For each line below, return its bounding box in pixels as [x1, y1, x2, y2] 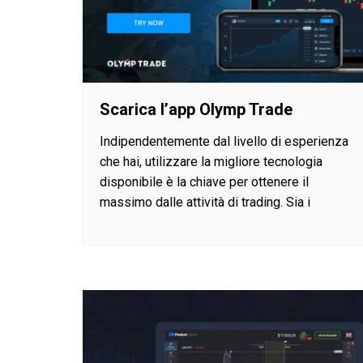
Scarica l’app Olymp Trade [100, 100, 293, 120]
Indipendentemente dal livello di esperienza [100, 134, 348, 150]
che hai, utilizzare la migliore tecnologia [100, 154, 322, 170]
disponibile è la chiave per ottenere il [100, 174, 309, 190]
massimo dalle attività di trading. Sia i [100, 194, 310, 211]
